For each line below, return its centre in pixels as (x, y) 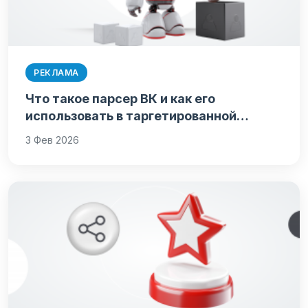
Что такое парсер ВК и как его (120, 99)
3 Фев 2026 (52, 140)
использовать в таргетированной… (137, 116)
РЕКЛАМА (56, 73)
